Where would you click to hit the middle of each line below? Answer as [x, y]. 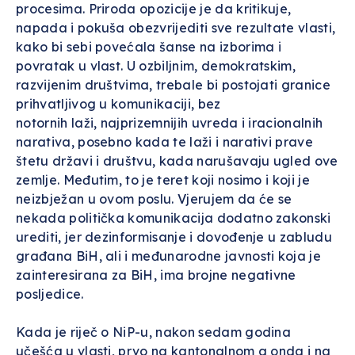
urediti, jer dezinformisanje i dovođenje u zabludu [174, 237]
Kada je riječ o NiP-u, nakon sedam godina [154, 332]
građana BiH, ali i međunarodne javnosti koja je [169, 256]
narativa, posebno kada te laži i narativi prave [165, 142]
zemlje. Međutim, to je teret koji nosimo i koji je [163, 180]
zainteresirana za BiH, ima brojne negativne [156, 275]
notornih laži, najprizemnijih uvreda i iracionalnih [170, 123]
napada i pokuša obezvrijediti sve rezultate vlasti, [176, 28]
